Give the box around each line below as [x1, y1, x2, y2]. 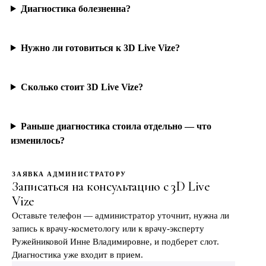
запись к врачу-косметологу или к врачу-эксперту [12, 224, 205, 234]
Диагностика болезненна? [20, 3, 131, 14]
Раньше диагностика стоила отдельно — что [20, 121, 211, 131]
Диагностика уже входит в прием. [12, 250, 144, 260]
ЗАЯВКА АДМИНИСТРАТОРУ [12, 170, 126, 178]
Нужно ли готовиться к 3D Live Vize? [20, 42, 180, 53]
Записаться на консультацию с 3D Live [12, 179, 210, 195]
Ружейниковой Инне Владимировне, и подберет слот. [12, 237, 220, 247]
